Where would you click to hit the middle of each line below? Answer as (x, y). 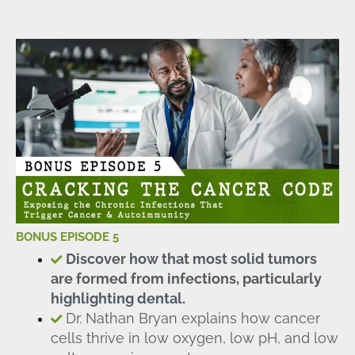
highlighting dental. (118, 299)
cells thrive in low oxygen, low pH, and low (194, 338)
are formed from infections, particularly (186, 279)
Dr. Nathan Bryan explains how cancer (193, 319)
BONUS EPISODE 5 (67, 236)
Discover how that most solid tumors (191, 259)
